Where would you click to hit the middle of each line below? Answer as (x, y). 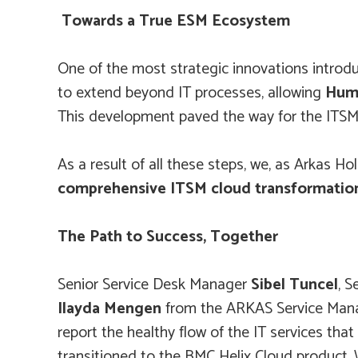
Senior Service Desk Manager (154, 285)
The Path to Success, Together (168, 237)
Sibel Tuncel (294, 285)
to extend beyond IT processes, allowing (191, 93)
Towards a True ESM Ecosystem (176, 22)
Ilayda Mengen (109, 309)
